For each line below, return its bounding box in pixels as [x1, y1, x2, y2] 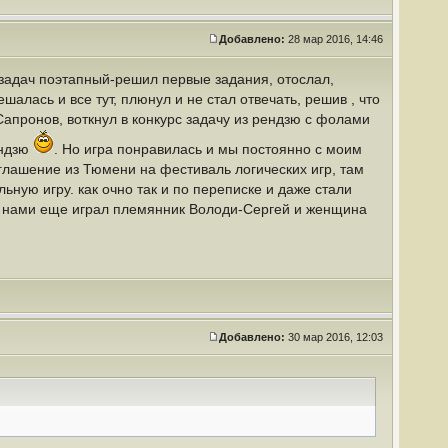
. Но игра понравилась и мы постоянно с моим [54, 141, 362, 157]
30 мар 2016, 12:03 [285, 331, 386, 343]
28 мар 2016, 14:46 [285, 33, 386, 45]
